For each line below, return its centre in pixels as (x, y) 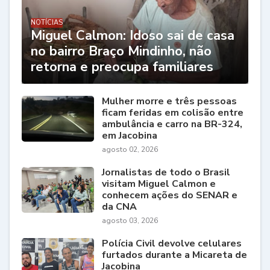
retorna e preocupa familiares (122, 67)
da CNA (119, 207)
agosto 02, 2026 (130, 150)
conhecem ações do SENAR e (170, 196)
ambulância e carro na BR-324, (172, 124)
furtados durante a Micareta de (174, 255)
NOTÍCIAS (47, 23)
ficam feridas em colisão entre (173, 113)
